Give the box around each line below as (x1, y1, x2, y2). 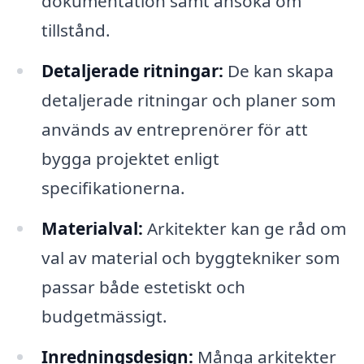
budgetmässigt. (41, 304, 167, 327)
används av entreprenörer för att (41, 117, 308, 141)
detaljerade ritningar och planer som (41, 88, 336, 111)
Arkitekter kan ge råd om (142, 216, 346, 240)
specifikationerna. (41, 175, 185, 199)
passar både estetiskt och (41, 275, 245, 298)
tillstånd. (41, 19, 110, 42)
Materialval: (41, 216, 143, 240)
